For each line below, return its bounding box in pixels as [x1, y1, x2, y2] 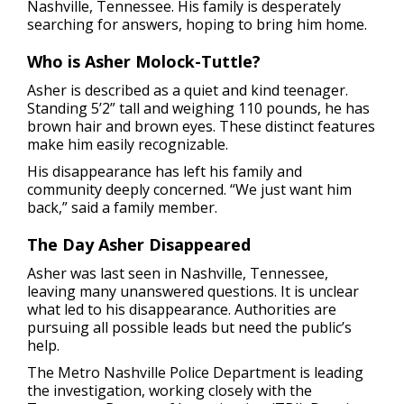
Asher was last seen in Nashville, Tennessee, [27, 262, 328, 283]
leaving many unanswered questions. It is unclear [27, 280, 359, 301]
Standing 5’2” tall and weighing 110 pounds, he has [27, 97, 370, 118]
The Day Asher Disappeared [27, 233, 251, 255]
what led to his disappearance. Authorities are [27, 298, 336, 319]
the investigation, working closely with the [27, 380, 312, 400]
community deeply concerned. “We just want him [27, 179, 352, 199]
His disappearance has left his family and [27, 161, 302, 181]
